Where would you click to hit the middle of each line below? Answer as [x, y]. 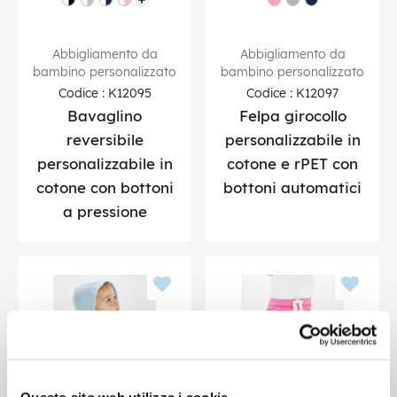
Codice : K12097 [292, 92]
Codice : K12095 [105, 92]
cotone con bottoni [105, 187]
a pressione [105, 211]
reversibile [105, 139]
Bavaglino [105, 115]
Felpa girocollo [292, 115]
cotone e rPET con [292, 163]
